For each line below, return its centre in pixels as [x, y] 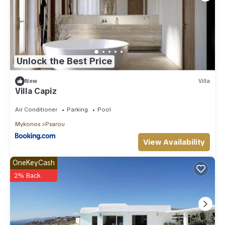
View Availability [174, 142]
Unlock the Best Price [64, 61]
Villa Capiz [36, 91]
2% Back [27, 175]
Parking [77, 109]
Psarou [55, 124]
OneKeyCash [34, 162]
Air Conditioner [36, 109]
